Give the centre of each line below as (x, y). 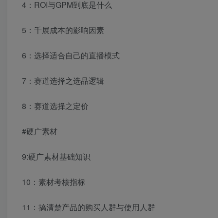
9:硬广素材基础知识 (56, 157)
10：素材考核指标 (54, 182)
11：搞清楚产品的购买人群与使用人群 (89, 207)
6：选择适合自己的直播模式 (71, 55)
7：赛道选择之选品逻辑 (63, 81)
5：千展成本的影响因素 (63, 30)
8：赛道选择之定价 (55, 106)
